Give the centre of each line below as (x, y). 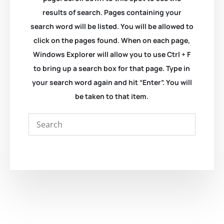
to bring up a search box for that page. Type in (112, 68)
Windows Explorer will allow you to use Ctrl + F (112, 54)
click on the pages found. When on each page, (112, 40)
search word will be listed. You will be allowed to (112, 26)
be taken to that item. (112, 96)
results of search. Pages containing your (112, 12)
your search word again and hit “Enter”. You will (112, 82)
